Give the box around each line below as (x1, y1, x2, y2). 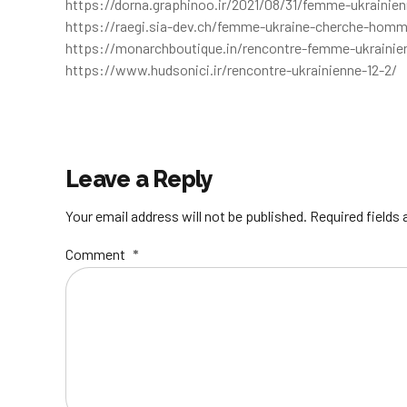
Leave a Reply (65, 164, 213, 193)
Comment (65, 244, 125, 263)
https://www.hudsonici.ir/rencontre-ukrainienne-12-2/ (65, 61, 397, 79)
